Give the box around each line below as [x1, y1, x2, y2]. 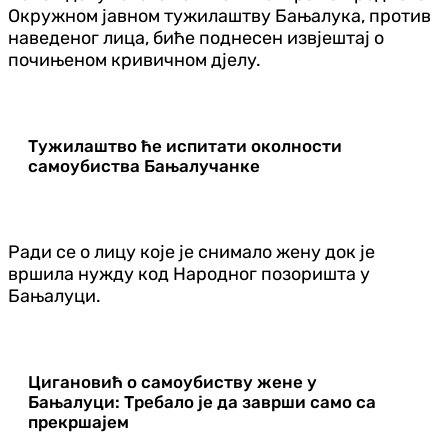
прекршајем [28, 411, 129, 432]
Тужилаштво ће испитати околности [28, 135, 342, 156]
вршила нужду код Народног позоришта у [8, 262, 370, 285]
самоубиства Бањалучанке [28, 155, 260, 176]
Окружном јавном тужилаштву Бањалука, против [8, 4, 431, 27]
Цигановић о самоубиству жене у [28, 371, 317, 392]
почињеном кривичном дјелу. [8, 48, 265, 71]
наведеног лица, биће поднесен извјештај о [8, 26, 384, 49]
